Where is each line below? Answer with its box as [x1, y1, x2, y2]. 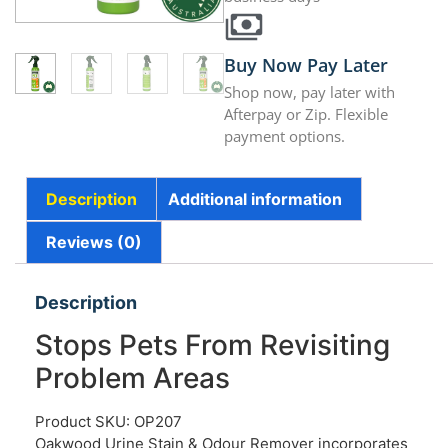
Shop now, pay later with [224, 82, 395, 103]
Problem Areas [35, 361, 230, 396]
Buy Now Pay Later [224, 53, 388, 78]
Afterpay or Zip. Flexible [224, 104, 388, 125]
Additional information [167, 188, 342, 209]
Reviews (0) [46, 232, 143, 253]
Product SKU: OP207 [35, 412, 182, 432]
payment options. [224, 126, 345, 147]
